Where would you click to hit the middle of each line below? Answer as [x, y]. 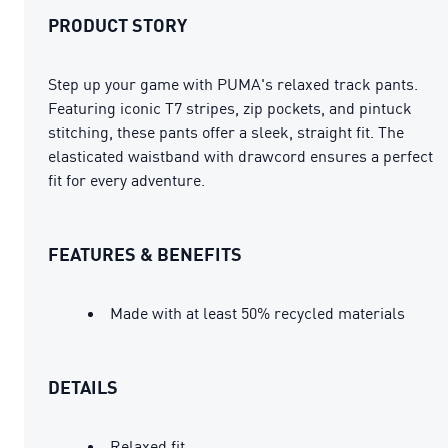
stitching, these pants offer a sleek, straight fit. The [226, 131]
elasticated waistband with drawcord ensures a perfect [240, 155]
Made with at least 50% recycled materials [257, 312]
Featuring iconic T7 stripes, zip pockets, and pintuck [230, 107]
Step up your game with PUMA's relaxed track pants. [233, 83]
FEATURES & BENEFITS [145, 253]
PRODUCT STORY [117, 24]
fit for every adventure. [126, 179]
